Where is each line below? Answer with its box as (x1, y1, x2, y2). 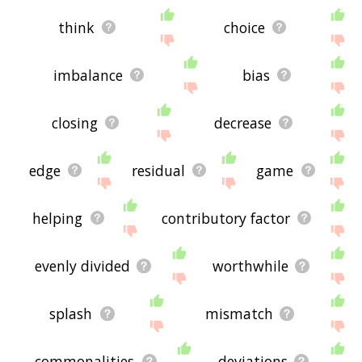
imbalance (53, 65, 123, 85)
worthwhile (212, 255, 288, 276)
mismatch (204, 303, 273, 323)
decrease (213, 112, 271, 133)
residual (132, 160, 186, 180)
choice (223, 17, 265, 37)
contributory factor (161, 208, 290, 228)
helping (32, 208, 83, 228)
